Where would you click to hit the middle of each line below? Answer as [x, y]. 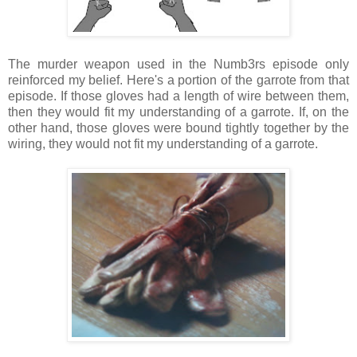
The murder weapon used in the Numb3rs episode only [178, 64]
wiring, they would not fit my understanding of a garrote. [163, 143]
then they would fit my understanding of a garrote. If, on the [178, 112]
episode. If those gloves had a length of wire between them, [178, 96]
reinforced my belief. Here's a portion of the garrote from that [178, 80]
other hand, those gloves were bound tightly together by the [178, 127]
